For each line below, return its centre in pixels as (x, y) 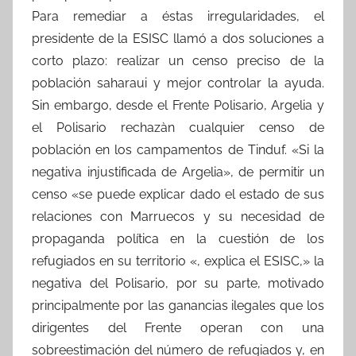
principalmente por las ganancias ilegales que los (178, 305)
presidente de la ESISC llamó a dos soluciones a (178, 38)
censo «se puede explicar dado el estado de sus (178, 194)
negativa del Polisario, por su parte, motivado (178, 283)
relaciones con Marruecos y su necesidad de (178, 216)
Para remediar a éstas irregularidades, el (178, 16)
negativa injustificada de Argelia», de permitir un (178, 172)
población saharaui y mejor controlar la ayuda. (178, 83)
